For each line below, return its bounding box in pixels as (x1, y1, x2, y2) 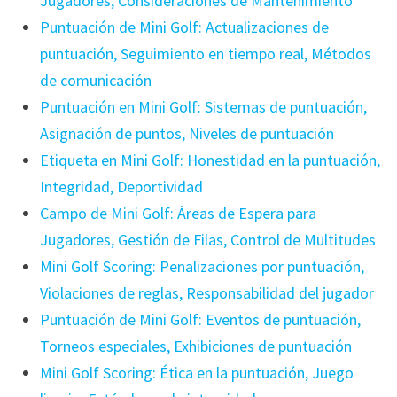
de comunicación (39, 70, 152, 91)
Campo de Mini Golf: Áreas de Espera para (39, 203, 316, 224)
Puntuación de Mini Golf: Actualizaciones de (39, 17, 329, 38)
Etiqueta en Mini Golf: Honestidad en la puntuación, (39, 150, 380, 171)
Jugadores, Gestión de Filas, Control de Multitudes (39, 230, 376, 251)
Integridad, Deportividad (39, 176, 203, 198)
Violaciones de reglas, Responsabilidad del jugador (39, 283, 374, 304)
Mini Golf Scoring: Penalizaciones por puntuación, (39, 256, 364, 277)
